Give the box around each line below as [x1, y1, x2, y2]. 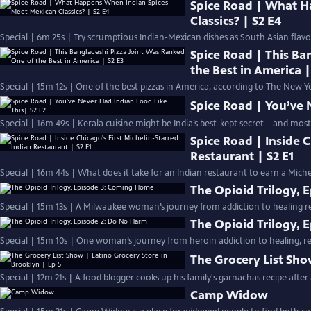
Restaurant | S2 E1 [190, 149, 294, 164]
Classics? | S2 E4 [190, 13, 282, 28]
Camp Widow [190, 287, 269, 303]
